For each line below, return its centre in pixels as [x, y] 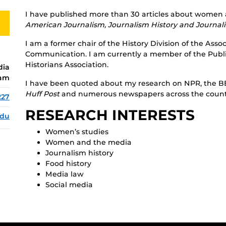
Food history [68, 164]
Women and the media [89, 143]
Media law [65, 174]
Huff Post [42, 94]
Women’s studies [77, 132]
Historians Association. [67, 65]
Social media [69, 185]
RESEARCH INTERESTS [110, 115]
